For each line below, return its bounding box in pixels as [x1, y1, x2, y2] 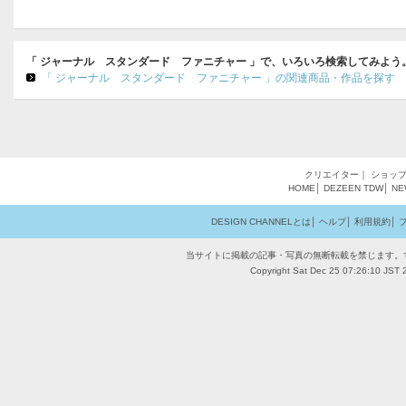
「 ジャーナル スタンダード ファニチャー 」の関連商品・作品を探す [42, 72, 395, 84]
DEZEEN [324, 183, 361, 193]
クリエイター [304, 169, 359, 179]
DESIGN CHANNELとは [210, 217, 311, 227]
